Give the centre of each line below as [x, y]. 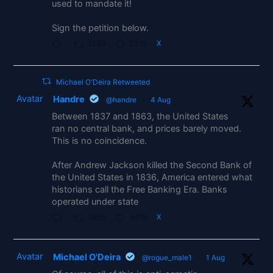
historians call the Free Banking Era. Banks [140, 189]
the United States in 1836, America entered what [152, 177]
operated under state [95, 201]
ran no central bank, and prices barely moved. [147, 128]
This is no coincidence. [100, 140]
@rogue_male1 [167, 257]
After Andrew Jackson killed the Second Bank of [152, 165]
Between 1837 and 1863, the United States [140, 116]
